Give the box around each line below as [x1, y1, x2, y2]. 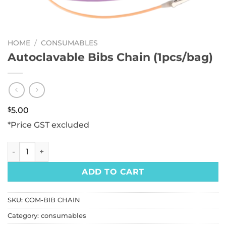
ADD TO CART [82, 166, 144, 177]
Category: [8, 211, 41, 219]
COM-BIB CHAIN [25, 196, 80, 204]
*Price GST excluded [8, 120, 89, 130]
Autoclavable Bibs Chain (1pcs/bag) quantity [7, 142, 171, 151]
